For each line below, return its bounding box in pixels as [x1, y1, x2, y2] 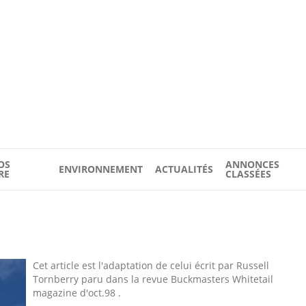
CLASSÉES [225, 168, 271, 180]
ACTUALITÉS [155, 163, 213, 176]
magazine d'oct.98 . [33, 286, 121, 299]
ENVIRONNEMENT [59, 163, 143, 176]
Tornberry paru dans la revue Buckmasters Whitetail [33, 273, 273, 286]
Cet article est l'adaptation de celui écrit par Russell [33, 259, 269, 272]
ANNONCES [225, 158, 279, 171]
